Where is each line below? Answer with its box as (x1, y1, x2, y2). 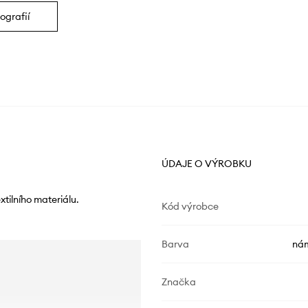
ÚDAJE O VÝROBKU (161, 157, 252, 170)
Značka (161, 276, 196, 289)
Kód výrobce (161, 200, 219, 213)
